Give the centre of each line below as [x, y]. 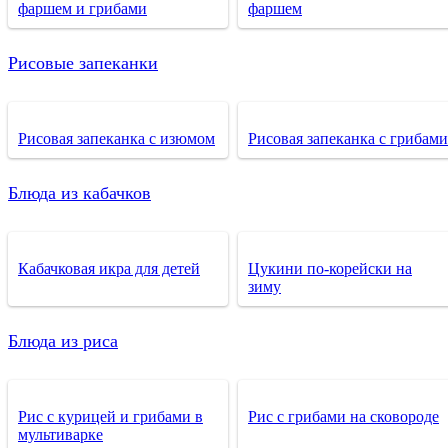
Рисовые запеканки [83, 62]
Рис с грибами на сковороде [343, 416]
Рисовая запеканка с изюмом [116, 138]
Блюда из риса [63, 340]
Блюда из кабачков [79, 192]
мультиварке [60, 434]
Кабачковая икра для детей [109, 268]
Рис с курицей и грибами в [110, 416]
